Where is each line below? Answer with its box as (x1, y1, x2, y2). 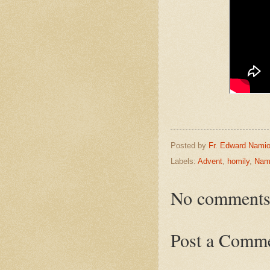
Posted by (171, 140, 209, 150)
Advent (198, 157, 222, 166)
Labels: (171, 157, 198, 166)
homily (227, 157, 250, 166)
